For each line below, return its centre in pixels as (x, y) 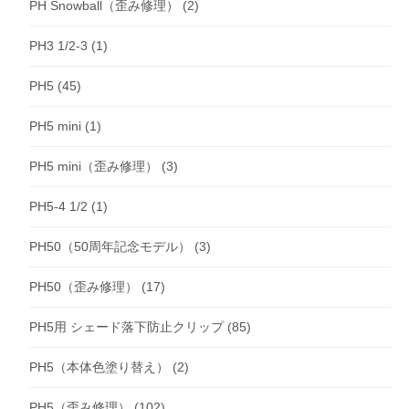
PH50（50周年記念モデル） (110, 247)
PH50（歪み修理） (84, 287)
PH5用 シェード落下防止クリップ (126, 327)
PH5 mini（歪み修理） (94, 167)
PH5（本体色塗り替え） (99, 367)
